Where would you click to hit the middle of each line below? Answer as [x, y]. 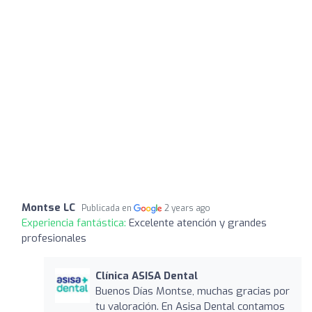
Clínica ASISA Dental [146, 275]
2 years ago [188, 208]
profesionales [54, 238]
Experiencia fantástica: [75, 223]
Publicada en [108, 208]
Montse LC [48, 207]
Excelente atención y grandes [198, 223]
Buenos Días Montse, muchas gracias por [192, 291]
